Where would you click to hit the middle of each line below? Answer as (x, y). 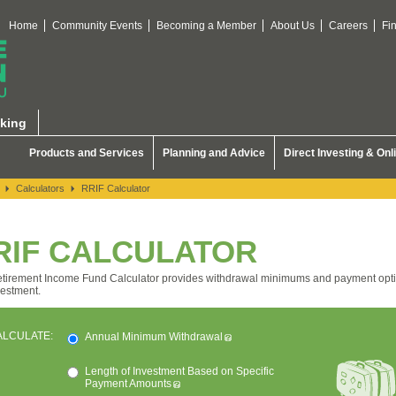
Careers (348, 26)
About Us (293, 26)
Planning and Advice (214, 153)
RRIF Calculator (116, 188)
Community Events (97, 26)
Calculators (40, 188)
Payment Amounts (128, 384)
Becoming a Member (206, 26)
